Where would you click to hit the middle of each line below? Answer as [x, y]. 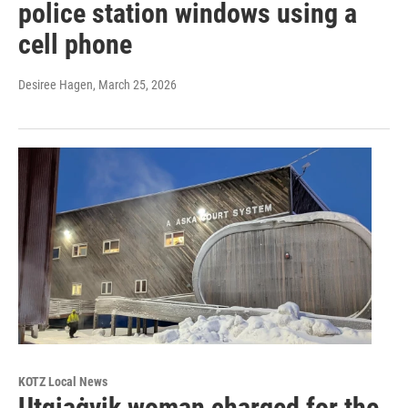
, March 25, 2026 [135, 85]
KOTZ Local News [63, 382]
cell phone [75, 45]
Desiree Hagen [56, 85]
